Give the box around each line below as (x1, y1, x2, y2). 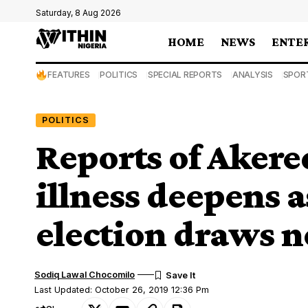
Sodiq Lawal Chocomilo (34, 269, 135, 280)
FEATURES (47, 69, 90, 80)
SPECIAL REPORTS (147, 69, 223, 80)
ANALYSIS (232, 69, 273, 80)
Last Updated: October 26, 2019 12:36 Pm (34, 284, 210, 295)
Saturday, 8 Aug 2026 (36, 8, 121, 18)
